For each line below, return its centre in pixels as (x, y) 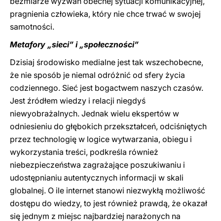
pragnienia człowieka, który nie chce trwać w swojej (105, 14)
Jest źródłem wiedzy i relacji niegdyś (78, 101)
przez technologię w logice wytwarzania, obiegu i (101, 139)
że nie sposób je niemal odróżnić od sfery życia (97, 75)
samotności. (32, 27)
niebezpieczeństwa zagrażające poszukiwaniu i (97, 165)
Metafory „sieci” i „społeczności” (74, 44)
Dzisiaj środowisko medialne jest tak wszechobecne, (107, 62)
